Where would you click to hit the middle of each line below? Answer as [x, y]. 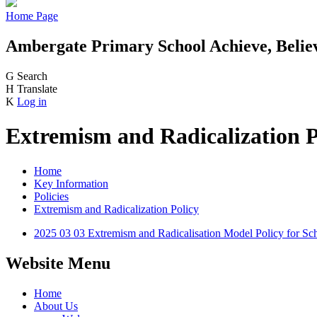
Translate [37, 88]
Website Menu [58, 263]
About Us [56, 306]
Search [32, 76]
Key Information [71, 183]
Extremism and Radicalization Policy [116, 209]
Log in [32, 101]
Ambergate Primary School [106, 46]
